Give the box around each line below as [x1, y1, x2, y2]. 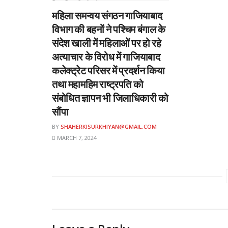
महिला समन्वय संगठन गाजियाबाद [52, 9, 162, 22]
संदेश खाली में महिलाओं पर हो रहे [52, 37, 161, 50]
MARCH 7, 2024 [55, 134, 97, 142]
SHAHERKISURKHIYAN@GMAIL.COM [61, 123, 157, 131]
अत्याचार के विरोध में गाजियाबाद [52, 50, 160, 64]
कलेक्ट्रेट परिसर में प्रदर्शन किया [52, 64, 165, 77]
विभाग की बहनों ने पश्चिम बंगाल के [52, 23, 165, 36]
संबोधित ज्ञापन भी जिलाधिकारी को [52, 92, 168, 105]
